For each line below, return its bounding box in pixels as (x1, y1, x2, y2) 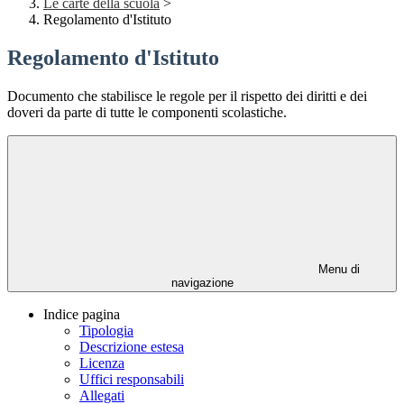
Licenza (79, 355, 124, 372)
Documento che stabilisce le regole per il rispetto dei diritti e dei (7, 88, 367, 105)
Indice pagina (43, 307, 120, 323)
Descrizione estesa (79, 339, 184, 355)
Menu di (315, 262, 360, 277)
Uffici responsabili (79, 372, 184, 388)
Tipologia (79, 323, 133, 339)
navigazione (170, 276, 234, 290)
